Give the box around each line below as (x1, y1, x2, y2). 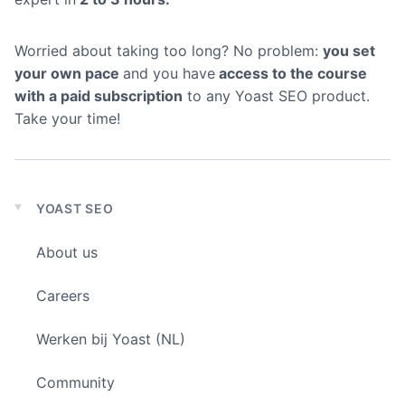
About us (36, 243, 98, 262)
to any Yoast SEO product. (183, 87, 370, 106)
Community (36, 373, 115, 392)
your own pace (14, 64, 123, 83)
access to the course (215, 64, 367, 83)
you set (323, 42, 375, 61)
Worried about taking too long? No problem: (14, 42, 323, 61)
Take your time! (14, 109, 120, 128)
